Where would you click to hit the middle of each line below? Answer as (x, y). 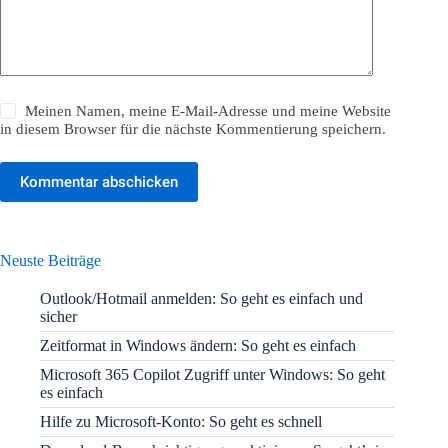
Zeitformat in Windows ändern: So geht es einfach (198, 345)
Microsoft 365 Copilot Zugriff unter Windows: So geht (212, 374)
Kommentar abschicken (99, 182)
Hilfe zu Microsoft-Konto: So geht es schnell (181, 421)
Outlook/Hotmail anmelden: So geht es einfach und (201, 298)
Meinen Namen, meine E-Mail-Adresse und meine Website (208, 111)
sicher (58, 316)
